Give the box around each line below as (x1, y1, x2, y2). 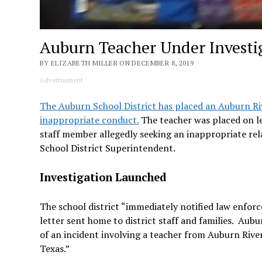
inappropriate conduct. (40, 113, 139, 127)
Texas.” (40, 242, 70, 256)
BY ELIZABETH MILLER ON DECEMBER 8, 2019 (40, 58, 194, 68)
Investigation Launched (40, 170, 167, 185)
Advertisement (40, 76, 84, 85)
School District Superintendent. (40, 142, 176, 155)
